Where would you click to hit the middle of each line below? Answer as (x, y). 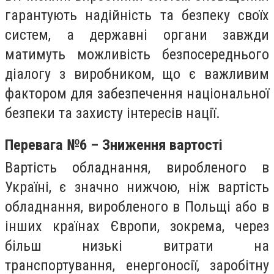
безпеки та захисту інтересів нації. (113, 113)
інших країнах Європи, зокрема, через (137, 227)
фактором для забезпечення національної (137, 93)
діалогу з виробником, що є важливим (137, 74)
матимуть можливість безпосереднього (137, 54)
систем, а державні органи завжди (137, 35)
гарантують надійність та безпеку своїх (137, 15)
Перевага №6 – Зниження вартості (114, 145)
